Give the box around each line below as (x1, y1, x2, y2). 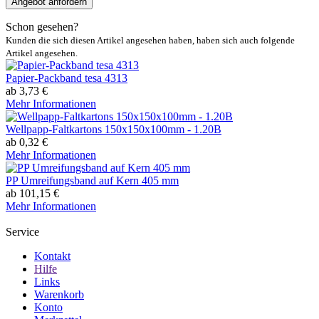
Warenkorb (34, 288, 84, 301)
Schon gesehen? (6, 21, 78, 33)
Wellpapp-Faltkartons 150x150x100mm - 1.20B (6, 123, 221, 136)
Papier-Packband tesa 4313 (6, 72, 127, 85)
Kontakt (34, 250, 70, 263)
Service (6, 226, 39, 239)
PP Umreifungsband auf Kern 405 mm (6, 174, 179, 187)
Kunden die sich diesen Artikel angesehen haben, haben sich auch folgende (6, 35, 295, 46)
